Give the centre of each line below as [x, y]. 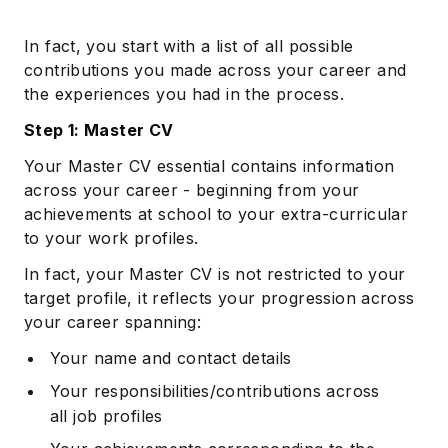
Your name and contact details [170, 358]
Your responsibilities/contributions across [214, 391]
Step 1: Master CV [99, 130]
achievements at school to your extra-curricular [216, 214]
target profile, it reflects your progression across [219, 298]
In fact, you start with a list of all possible [189, 46]
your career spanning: [113, 322]
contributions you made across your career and [215, 70]
